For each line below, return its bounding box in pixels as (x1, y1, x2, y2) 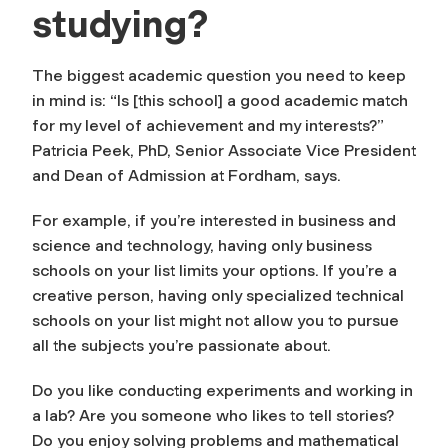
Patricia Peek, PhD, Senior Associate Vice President (32, 140, 416, 160)
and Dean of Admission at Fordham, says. (32, 165, 341, 185)
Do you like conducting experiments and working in (32, 380, 413, 400)
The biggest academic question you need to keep (32, 65, 406, 85)
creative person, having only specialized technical (32, 285, 404, 305)
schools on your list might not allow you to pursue (32, 310, 399, 330)
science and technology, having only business (32, 235, 372, 255)
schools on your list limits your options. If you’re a (32, 260, 397, 280)
